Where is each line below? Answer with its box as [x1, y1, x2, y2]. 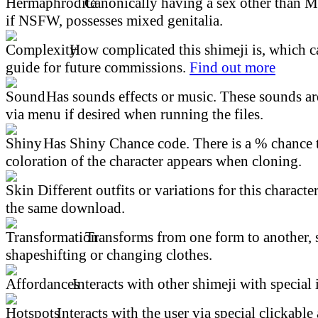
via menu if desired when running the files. [6, 105, 263, 123]
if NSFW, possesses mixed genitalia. [6, 11, 223, 29]
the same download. [6, 199, 125, 216]
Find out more [190, 58, 275, 76]
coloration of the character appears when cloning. [6, 152, 302, 170]
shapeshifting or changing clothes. [6, 246, 212, 263]
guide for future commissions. [6, 58, 190, 76]
